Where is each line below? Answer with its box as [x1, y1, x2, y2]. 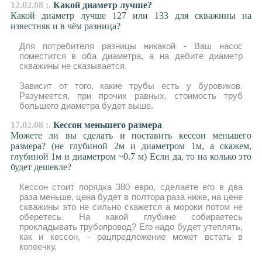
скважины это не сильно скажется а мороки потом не [19, 202, 243, 212]
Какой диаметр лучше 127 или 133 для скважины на [10, 11, 252, 20]
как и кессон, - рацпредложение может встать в [19, 232, 243, 242]
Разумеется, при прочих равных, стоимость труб [19, 91, 243, 101]
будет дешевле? [10, 162, 71, 172]
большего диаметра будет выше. [19, 101, 153, 111]
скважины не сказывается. [19, 61, 127, 71]
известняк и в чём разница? [10, 21, 120, 31]
